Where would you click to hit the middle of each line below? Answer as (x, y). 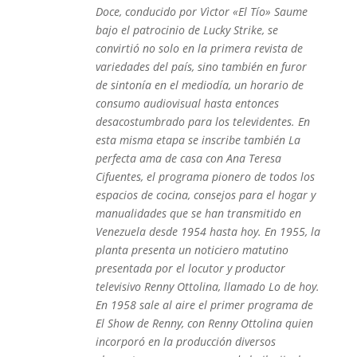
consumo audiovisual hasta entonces (187, 103)
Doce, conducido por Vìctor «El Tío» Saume (201, 12)
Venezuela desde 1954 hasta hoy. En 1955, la (208, 231)
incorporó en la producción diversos (185, 341)
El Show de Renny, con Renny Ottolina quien (204, 323)
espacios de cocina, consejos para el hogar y (205, 195)
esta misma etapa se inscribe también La (198, 140)
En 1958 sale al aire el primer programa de (204, 305)
